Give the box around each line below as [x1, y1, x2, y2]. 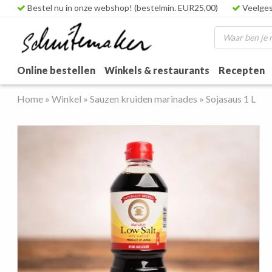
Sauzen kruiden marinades [90, 93, 198, 104]
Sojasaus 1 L [206, 93, 256, 104]
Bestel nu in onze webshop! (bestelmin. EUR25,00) [25, 2, 219, 13]
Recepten [219, 64, 265, 76]
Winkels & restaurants [104, 64, 210, 76]
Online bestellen [17, 64, 96, 76]
